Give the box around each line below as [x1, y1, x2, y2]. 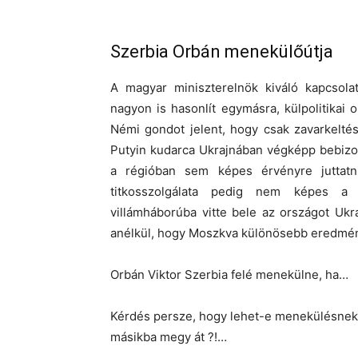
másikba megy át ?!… [110, 329, 227, 344]
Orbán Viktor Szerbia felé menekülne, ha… [110, 267, 348, 282]
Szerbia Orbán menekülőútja [110, 42, 333, 62]
